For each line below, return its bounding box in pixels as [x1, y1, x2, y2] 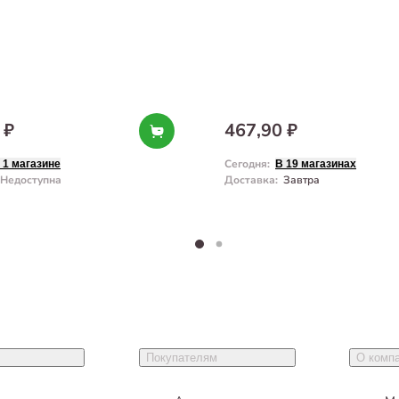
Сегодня [224, 157, 267, 172]
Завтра [283, 173, 320, 188]
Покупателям [145, 351, 217, 364]
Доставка [224, 173, 275, 188]
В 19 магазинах [275, 158, 356, 171]
